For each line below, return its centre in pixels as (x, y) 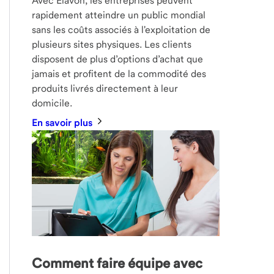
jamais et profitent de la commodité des (119, 74)
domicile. (52, 103)
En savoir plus (64, 123)
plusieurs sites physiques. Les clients (112, 45)
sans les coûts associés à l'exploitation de (121, 30)
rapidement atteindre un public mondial (119, 15)
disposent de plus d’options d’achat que (118, 59)
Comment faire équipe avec (117, 263)
